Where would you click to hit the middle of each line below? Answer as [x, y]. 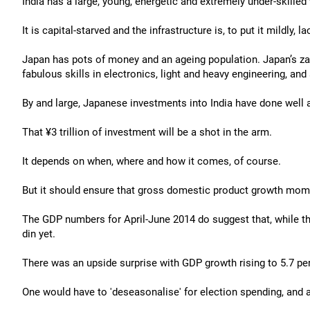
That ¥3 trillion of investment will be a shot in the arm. [147, 132]
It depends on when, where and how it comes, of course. [152, 161]
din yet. [39, 234]
